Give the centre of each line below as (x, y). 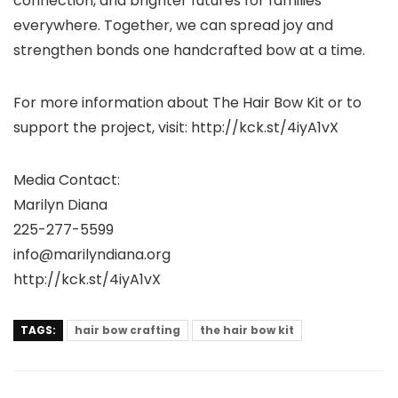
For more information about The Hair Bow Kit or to (187, 103)
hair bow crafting (127, 330)
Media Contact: (67, 180)
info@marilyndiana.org (92, 255)
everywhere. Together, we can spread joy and (173, 26)
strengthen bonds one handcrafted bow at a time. (189, 51)
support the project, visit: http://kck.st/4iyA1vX (176, 128)
